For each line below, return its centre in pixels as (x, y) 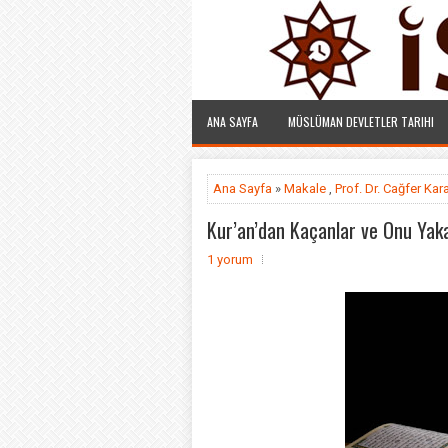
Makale (305, 188)
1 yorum (230, 259)
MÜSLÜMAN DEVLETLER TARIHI (361, 121)
